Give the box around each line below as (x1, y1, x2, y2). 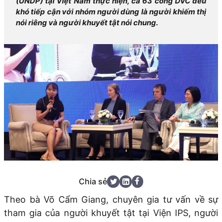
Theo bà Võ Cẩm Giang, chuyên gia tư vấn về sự (4, 194, 218, 205)
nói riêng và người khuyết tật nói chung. (16, 18, 158, 27)
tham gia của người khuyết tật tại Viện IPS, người (4, 207, 218, 218)
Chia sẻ (79, 176, 107, 187)
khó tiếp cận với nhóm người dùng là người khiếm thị (16, 7, 206, 16)
